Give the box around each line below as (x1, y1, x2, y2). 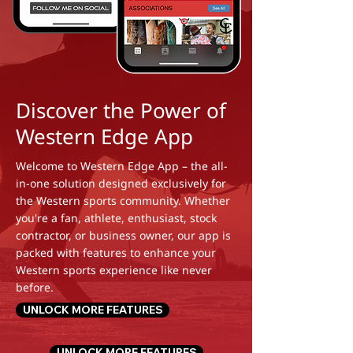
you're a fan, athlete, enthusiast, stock (16, 210, 217, 225)
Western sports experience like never (16, 262, 212, 277)
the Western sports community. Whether (16, 193, 230, 208)
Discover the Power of (16, 96, 226, 124)
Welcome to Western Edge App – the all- (16, 158, 228, 173)
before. (16, 280, 54, 295)
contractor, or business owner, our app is (16, 228, 231, 243)
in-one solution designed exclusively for (16, 176, 226, 191)
